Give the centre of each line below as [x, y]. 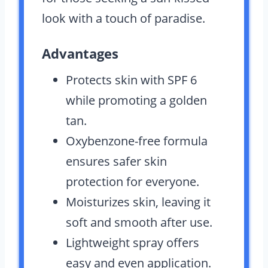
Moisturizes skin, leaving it [138, 202]
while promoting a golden [136, 100]
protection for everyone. [133, 182]
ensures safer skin [116, 161]
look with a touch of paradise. [124, 18]
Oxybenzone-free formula [137, 141]
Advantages [80, 53]
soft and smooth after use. [139, 222]
